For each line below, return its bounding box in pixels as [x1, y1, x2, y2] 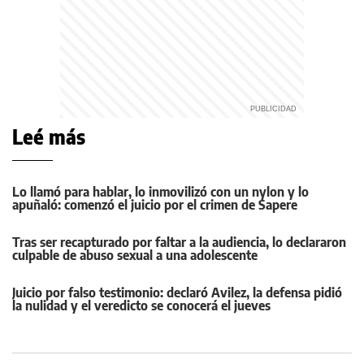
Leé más [12, 124, 85, 149]
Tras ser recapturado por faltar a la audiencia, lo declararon [12, 234, 346, 250]
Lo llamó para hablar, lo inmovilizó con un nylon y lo [12, 184, 309, 200]
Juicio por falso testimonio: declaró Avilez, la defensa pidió [12, 284, 342, 301]
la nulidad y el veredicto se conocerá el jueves [12, 297, 271, 314]
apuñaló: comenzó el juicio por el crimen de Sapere [12, 197, 297, 213]
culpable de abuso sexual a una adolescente [12, 247, 258, 263]
